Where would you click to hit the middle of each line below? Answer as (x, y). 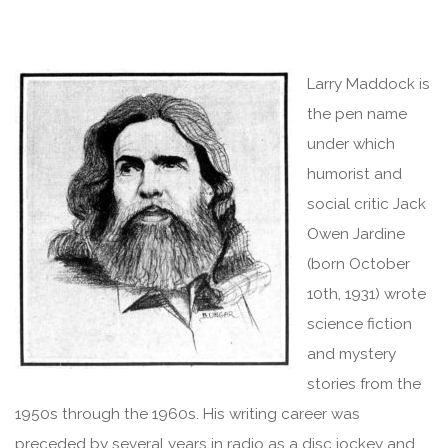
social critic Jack (367, 204)
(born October (359, 264)
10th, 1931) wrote (367, 294)
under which (351, 144)
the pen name (357, 114)
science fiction (360, 324)
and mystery (352, 354)
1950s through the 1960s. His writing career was (188, 414)
